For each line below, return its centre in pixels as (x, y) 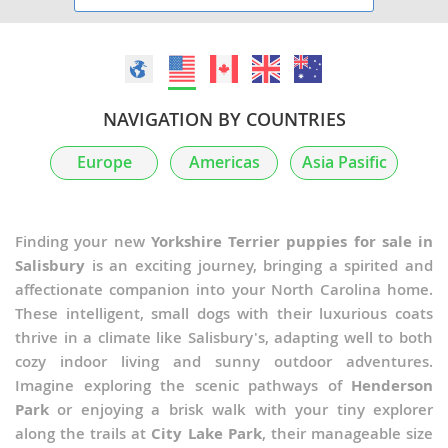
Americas (224, 163)
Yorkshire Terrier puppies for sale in (291, 242)
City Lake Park (206, 434)
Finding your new (83, 242)
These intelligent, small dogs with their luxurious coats (224, 314)
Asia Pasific (344, 163)
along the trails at (83, 434)
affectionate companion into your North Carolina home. (224, 290)
